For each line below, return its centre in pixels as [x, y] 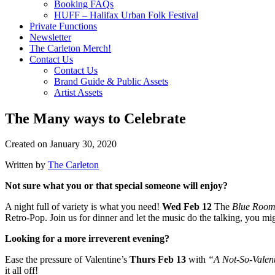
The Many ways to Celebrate [95, 118]
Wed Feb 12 [187, 207]
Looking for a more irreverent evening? [87, 239]
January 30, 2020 [83, 144]
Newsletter [50, 37]
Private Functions [63, 26]
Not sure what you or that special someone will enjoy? [116, 186]
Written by [26, 165]
